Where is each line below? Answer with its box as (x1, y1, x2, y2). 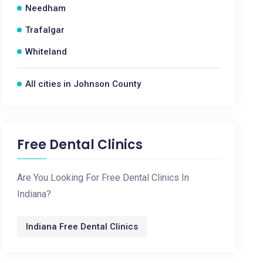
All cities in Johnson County (25, 79, 141, 89)
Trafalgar (25, 25, 65, 35)
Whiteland (25, 46, 68, 57)
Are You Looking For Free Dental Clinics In (17, 172, 190, 183)
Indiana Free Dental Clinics (26, 221, 139, 232)
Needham (25, 3, 66, 14)
